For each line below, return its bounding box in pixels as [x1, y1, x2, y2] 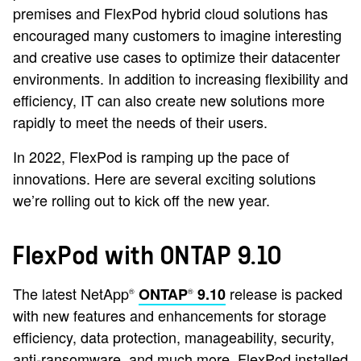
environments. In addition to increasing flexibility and [13, 68, 348, 89]
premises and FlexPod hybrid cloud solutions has [13, 2, 328, 23]
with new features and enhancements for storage [13, 305, 326, 326]
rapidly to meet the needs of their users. [13, 111, 268, 132]
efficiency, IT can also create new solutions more [13, 89, 325, 110]
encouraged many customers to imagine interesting [13, 24, 342, 45]
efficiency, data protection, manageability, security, [13, 326, 334, 347]
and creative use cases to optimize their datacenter [13, 46, 340, 67]
